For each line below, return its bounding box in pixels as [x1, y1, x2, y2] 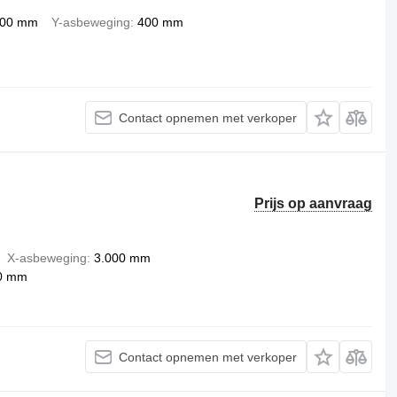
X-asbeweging [6, 251, 87, 265]
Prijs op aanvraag [254, 196, 373, 211]
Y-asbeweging [51, 15, 130, 29]
